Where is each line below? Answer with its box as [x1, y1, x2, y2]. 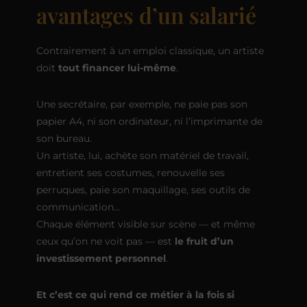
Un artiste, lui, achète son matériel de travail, [36, 149, 249, 162]
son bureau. [36, 132, 92, 145]
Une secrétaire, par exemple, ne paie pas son [36, 97, 247, 110]
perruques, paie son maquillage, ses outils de [36, 183, 250, 196]
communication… [36, 200, 120, 213]
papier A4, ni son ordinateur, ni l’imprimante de [36, 114, 262, 127]
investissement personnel [36, 251, 166, 265]
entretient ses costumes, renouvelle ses [36, 166, 225, 179]
